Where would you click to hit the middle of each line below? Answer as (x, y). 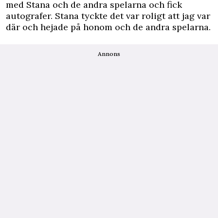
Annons (109, 54)
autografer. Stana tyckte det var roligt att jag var (108, 16)
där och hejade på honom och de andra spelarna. (108, 27)
